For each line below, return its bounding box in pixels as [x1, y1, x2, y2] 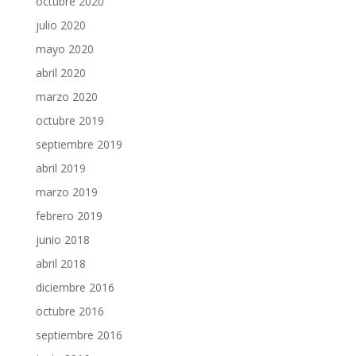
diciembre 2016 [35, 280, 114, 296]
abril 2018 [35, 256, 86, 272]
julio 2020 [35, 17, 86, 33]
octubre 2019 [35, 113, 104, 129]
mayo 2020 [35, 41, 94, 57]
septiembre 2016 [35, 327, 122, 343]
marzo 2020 [35, 89, 98, 105]
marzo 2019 [35, 184, 98, 200]
